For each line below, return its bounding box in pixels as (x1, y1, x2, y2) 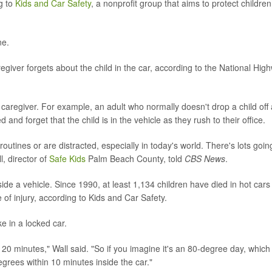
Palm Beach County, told (86, 152, 185, 165)
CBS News (185, 152, 225, 165)
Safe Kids (49, 152, 86, 165)
